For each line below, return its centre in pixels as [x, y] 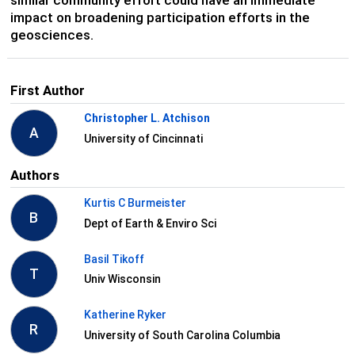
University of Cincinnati [143, 138]
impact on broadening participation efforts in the [160, 17]
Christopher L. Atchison [147, 118]
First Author [47, 91]
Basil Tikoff [114, 259]
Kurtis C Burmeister [135, 203]
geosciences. [52, 34]
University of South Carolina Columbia [182, 335]
